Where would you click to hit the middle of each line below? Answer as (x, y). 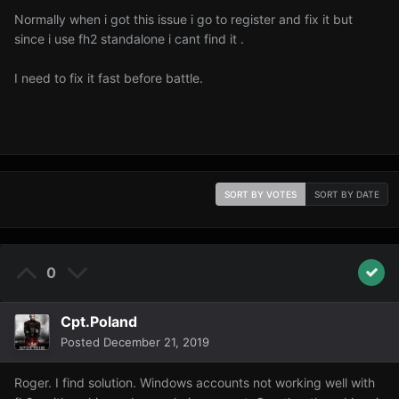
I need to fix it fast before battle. (109, 78)
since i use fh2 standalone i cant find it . (129, 39)
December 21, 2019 (156, 342)
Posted (82, 342)
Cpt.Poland (99, 322)
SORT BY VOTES (261, 195)
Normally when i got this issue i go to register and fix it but (183, 20)
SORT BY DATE (347, 195)
